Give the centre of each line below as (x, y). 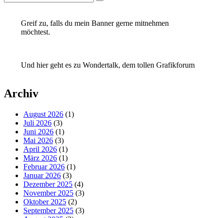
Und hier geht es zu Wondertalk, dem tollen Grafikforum (108, 65)
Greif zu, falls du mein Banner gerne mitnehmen (95, 23)
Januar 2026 (42, 176)
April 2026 (40, 149)
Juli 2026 (37, 123)
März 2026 (40, 158)
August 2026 (43, 114)
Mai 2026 (38, 141)
